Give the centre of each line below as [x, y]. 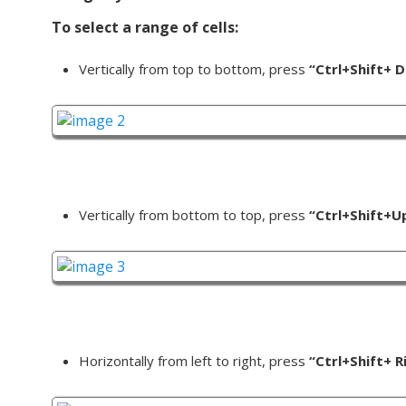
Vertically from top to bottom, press [194, 69]
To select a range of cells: [145, 28]
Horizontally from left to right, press [194, 361]
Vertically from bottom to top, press [194, 215]
